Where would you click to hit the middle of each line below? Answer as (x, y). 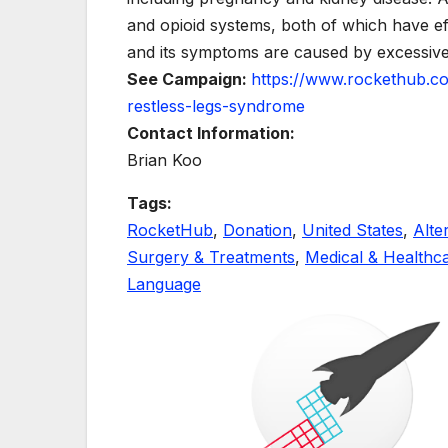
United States (352, 229)
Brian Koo (164, 159)
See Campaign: (189, 78)
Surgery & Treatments (211, 256)
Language (164, 283)
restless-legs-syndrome (216, 105)
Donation (257, 229)
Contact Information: (211, 132)
